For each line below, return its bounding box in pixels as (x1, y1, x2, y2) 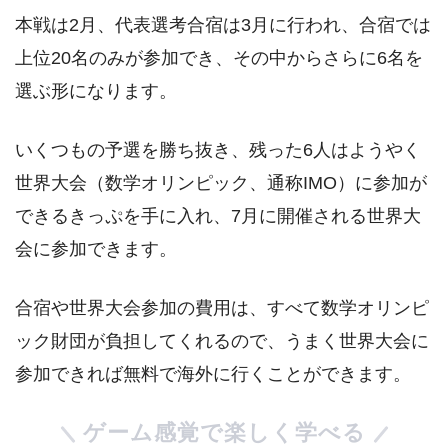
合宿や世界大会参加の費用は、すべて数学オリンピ (15, 298, 429, 319)
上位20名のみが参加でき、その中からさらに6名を (15, 47, 423, 68)
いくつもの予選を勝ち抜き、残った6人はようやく (15, 140, 421, 161)
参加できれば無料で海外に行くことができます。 (15, 364, 411, 385)
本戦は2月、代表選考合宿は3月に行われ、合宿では (15, 14, 431, 35)
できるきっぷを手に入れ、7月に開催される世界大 (15, 206, 421, 227)
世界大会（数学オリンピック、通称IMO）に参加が (15, 173, 427, 194)
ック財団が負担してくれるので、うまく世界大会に (15, 331, 429, 352)
